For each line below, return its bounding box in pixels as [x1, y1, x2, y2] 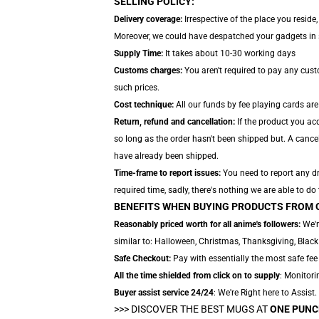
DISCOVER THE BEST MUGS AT [131, 303, 270, 315]
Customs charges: [114, 66, 182, 75]
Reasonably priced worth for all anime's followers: [114, 219, 300, 229]
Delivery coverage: [114, 14, 182, 24]
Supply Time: [114, 48, 163, 58]
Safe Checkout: [114, 253, 171, 263]
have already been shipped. [114, 151, 219, 161]
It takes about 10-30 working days [163, 48, 296, 58]
